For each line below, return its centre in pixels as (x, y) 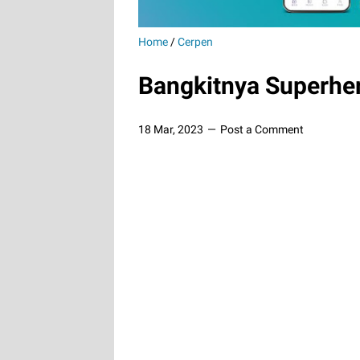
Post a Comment (262, 129)
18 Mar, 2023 (172, 129)
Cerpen (195, 41)
